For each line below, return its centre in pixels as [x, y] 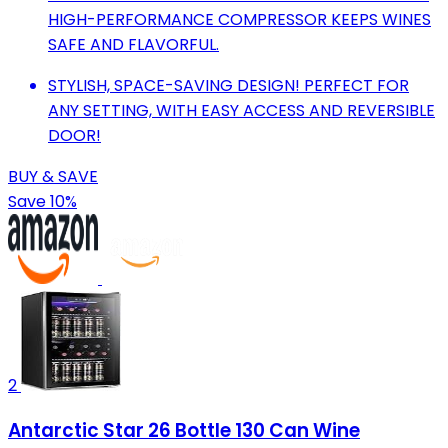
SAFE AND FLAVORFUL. [133, 44]
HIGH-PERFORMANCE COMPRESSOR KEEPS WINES [239, 19]
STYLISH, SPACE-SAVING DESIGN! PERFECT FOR [228, 85]
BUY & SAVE [53, 176]
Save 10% [42, 201]
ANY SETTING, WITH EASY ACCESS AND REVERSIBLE [241, 110]
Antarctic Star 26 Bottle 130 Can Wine [184, 431]
